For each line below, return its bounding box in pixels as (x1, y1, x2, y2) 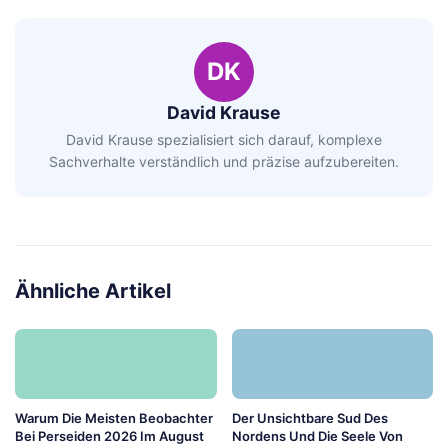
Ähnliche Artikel (15, 278, 171, 303)
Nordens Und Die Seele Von (231, 427, 403, 444)
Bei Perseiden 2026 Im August (15, 427, 204, 444)
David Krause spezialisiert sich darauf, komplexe (66, 130, 382, 148)
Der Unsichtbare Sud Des (231, 409, 388, 426)
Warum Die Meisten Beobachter (15, 409, 213, 426)
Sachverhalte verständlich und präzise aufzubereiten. (49, 152, 399, 170)
